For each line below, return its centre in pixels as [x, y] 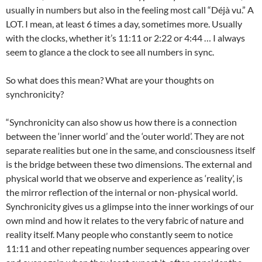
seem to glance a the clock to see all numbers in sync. [110, 52]
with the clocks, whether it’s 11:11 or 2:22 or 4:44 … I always [125, 38]
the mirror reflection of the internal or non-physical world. [122, 192]
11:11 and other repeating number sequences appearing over [128, 248]
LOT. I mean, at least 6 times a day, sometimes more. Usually [124, 24]
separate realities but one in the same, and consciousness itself [130, 150]
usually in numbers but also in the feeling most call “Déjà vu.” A [130, 10]
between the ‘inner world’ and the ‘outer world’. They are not [125, 136]
